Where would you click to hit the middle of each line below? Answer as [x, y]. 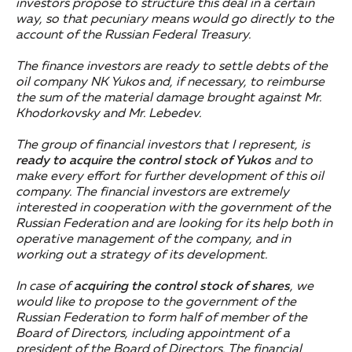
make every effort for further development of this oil [170, 177]
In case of [45, 287]
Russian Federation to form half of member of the [161, 319]
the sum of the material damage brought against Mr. [169, 99]
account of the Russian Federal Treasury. [133, 36]
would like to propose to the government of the [156, 303]
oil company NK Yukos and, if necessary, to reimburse [170, 83]
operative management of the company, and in [153, 240]
